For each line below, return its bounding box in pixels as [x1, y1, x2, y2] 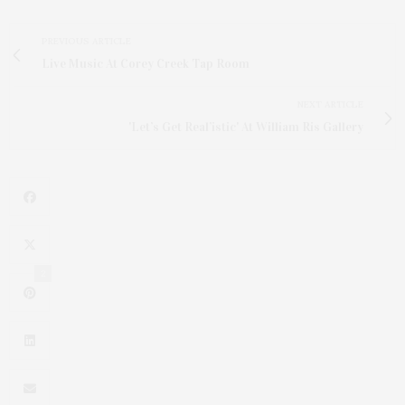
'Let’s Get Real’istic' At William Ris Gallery [128, 119, 363, 136]
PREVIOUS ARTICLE [42, 35, 131, 48]
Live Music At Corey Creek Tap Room [42, 56, 250, 72]
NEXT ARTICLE [297, 99, 363, 111]
